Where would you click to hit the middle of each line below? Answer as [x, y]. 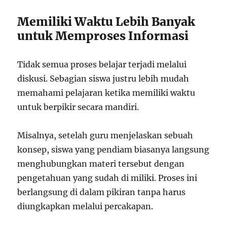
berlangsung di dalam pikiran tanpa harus [102, 192]
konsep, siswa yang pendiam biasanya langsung [113, 149]
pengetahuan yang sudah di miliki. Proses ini [107, 178]
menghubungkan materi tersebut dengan [101, 163]
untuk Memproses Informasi [103, 35]
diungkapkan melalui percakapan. [85, 206]
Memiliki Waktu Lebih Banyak [106, 21]
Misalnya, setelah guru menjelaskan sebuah [105, 135]
